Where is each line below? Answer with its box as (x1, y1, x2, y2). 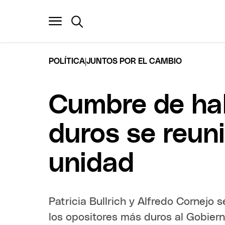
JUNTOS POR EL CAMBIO (86, 57, 182, 65)
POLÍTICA (49, 57, 85, 65)
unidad (49, 150, 135, 177)
